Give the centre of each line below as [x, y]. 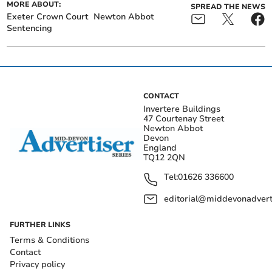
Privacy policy [37, 264]
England [160, 148]
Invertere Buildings [182, 109]
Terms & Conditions [49, 240]
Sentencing [30, 28]
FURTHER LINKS [40, 224]
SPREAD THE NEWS [228, 6]
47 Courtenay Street [184, 118]
